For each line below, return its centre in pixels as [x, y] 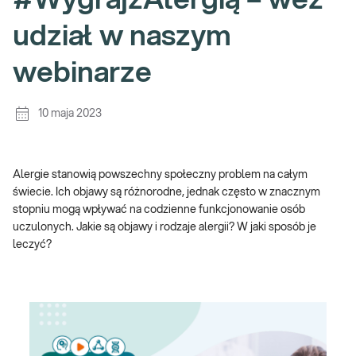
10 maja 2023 [70, 114]
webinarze [82, 73]
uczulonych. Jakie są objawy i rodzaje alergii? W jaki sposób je [164, 227]
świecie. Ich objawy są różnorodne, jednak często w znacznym [166, 192]
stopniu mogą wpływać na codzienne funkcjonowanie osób [159, 210]
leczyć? [32, 245]
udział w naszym [122, 37]
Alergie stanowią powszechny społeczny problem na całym [160, 175]
